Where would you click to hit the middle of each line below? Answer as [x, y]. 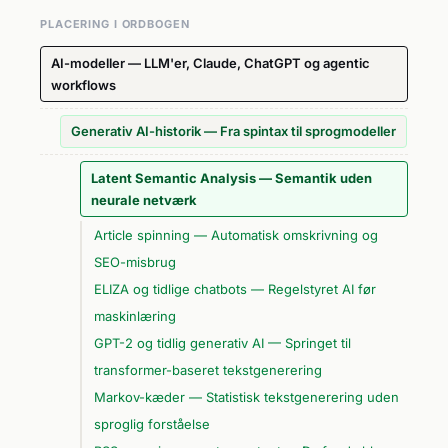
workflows [83, 84]
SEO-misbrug [135, 261]
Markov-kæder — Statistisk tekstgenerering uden [246, 396]
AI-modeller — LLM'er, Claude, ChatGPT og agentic [210, 62]
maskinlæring [135, 315]
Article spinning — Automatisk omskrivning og [236, 234]
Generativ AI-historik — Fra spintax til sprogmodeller [233, 131]
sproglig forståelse [152, 423]
